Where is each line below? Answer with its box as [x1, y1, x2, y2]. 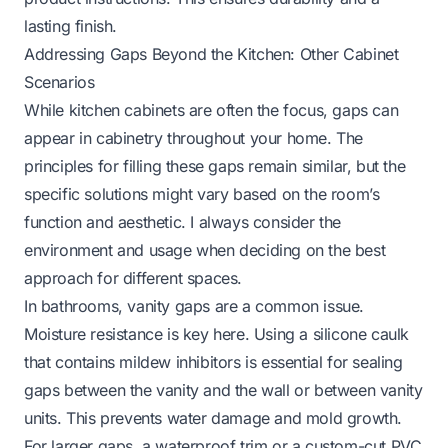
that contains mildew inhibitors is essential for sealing [24, 351, 403, 372]
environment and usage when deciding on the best [24, 239, 386, 260]
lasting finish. [24, 15, 117, 36]
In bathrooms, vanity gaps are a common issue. [24, 295, 365, 316]
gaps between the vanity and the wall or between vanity [24, 379, 423, 400]
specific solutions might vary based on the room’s [24, 183, 380, 204]
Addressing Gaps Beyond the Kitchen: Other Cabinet [24, 43, 399, 64]
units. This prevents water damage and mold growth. [24, 407, 403, 428]
